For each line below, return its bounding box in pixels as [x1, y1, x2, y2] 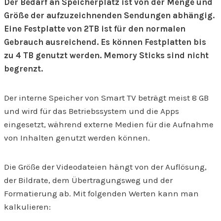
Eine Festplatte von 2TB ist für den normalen [4, 24, 185, 34]
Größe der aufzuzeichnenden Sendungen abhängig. [4, 10, 215, 21]
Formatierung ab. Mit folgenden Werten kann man [4, 188, 199, 199]
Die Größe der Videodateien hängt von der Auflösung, [4, 162, 207, 172]
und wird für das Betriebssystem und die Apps [4, 106, 179, 116]
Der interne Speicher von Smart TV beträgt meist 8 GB [4, 93, 209, 103]
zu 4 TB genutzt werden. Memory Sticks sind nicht [4, 50, 209, 61]
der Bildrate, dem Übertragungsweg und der [4, 175, 173, 185]
